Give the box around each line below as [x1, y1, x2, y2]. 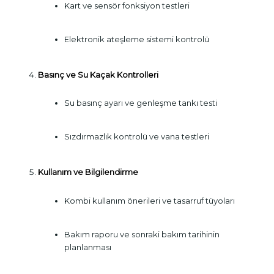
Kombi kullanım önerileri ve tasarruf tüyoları [64, 195, 235, 206]
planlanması [64, 242, 111, 252]
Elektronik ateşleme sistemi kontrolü [64, 34, 209, 45]
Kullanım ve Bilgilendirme [37, 167, 138, 177]
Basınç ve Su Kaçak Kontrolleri [37, 70, 158, 80]
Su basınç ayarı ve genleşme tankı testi [64, 98, 217, 108]
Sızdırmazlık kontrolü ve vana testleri [64, 131, 209, 142]
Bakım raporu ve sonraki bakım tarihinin [64, 229, 220, 239]
